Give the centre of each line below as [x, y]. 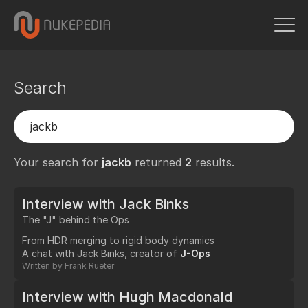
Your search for [58, 162]
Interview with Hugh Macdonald [127, 297]
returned [158, 162]
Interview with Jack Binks [106, 204]
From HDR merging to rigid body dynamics [118, 240]
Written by [43, 265]
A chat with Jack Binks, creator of [101, 253]
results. [213, 162]
